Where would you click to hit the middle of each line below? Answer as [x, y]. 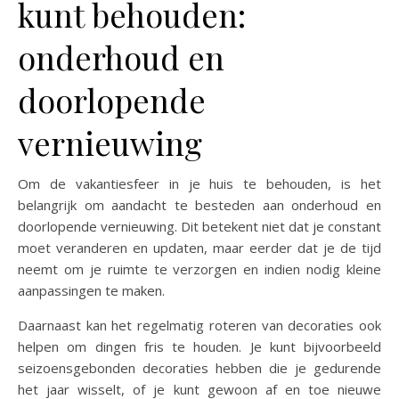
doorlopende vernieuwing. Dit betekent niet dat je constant [199, 226]
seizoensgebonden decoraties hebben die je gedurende [199, 368]
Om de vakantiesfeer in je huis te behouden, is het [199, 183]
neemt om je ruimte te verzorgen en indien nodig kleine [199, 269]
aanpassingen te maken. [91, 290]
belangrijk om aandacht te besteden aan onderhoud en [199, 205]
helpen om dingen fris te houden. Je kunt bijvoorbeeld [199, 346]
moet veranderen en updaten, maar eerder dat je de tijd [199, 248]
